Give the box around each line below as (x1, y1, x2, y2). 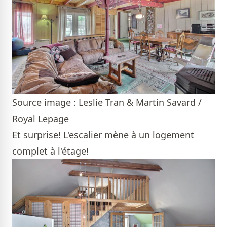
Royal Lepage (12, 112, 69, 125)
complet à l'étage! (12, 144, 89, 157)
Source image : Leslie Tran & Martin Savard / (12, 96, 202, 108)
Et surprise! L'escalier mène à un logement (12, 128, 194, 141)
